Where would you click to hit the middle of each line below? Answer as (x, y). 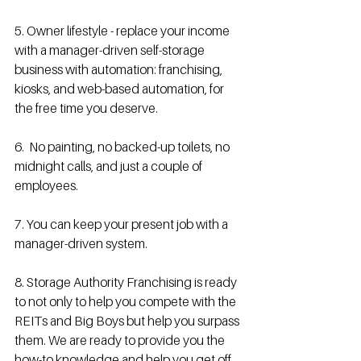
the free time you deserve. (86, 108)
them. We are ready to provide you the (121, 340)
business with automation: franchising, (120, 69)
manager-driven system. (81, 243)
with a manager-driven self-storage (111, 50)
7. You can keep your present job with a (122, 224)
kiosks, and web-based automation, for (120, 89)
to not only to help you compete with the (127, 301)
